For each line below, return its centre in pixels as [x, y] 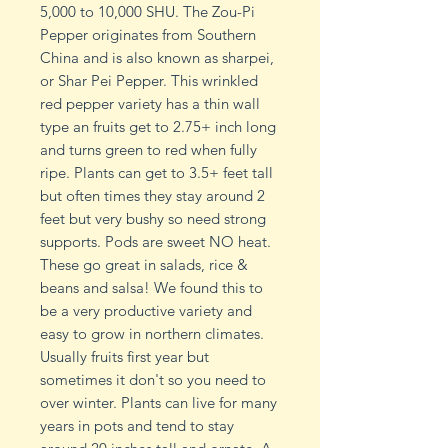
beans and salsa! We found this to [151, 288]
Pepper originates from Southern [148, 35]
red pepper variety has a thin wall [150, 104]
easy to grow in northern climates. [152, 334]
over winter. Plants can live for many [158, 403]
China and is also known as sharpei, [157, 58]
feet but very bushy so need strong [153, 219]
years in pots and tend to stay [137, 426]
